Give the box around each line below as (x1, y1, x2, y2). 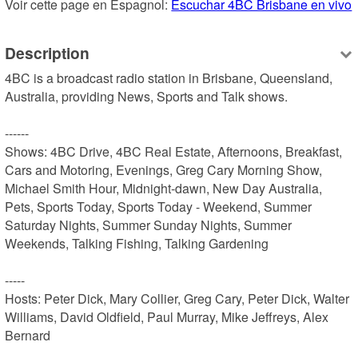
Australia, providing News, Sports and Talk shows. (5, 86, 288, 105)
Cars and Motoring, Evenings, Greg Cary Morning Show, (5, 160, 323, 179)
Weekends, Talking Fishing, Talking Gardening (5, 233, 269, 253)
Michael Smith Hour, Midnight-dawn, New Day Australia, (5, 178, 323, 197)
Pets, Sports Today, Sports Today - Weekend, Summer (5, 197, 312, 216)
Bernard (5, 325, 51, 344)
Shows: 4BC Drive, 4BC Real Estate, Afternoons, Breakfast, (5, 141, 343, 161)
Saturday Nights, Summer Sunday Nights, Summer (5, 215, 292, 234)
